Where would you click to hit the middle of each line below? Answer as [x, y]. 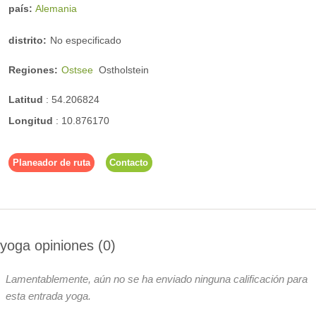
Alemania [56, 9]
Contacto [129, 162]
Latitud [27, 100]
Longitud [32, 121]
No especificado [86, 40]
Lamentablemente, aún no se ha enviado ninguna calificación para [157, 279]
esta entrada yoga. [48, 296]
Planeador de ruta [51, 162]
